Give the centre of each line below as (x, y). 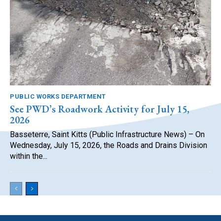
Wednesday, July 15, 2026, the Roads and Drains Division (109, 146)
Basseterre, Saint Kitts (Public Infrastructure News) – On (107, 135)
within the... (29, 156)
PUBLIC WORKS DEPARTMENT (58, 97)
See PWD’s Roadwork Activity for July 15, (100, 109)
